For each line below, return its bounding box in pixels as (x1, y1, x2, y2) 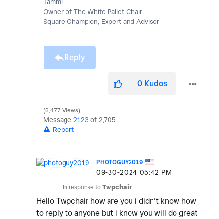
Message (44, 116, 73, 124)
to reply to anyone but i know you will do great (36, 208, 197, 218)
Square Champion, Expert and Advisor (44, 18, 159, 26)
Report (53, 126, 74, 134)
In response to (63, 183, 102, 191)
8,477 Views (44, 107, 80, 114)
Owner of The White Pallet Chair (44, 8, 142, 16)
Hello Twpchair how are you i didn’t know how (36, 197, 196, 206)
